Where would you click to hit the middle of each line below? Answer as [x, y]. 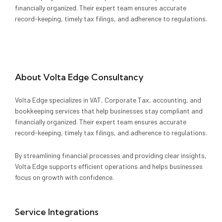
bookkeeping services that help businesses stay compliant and [109, 111]
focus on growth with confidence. [64, 177]
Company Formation [73, 57]
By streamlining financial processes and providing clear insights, [111, 155]
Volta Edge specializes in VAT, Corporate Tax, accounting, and [108, 100]
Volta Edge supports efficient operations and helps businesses [109, 166]
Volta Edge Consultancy [93, 77]
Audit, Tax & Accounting [79, 30]
